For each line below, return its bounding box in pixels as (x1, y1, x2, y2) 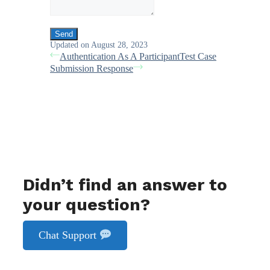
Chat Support (38, 229, 99, 242)
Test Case (180, 51, 216, 61)
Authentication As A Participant (60, 51, 180, 61)
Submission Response (50, 63, 133, 74)
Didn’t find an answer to (23, 175, 227, 195)
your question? (23, 195, 150, 215)
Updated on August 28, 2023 (50, 40, 148, 49)
